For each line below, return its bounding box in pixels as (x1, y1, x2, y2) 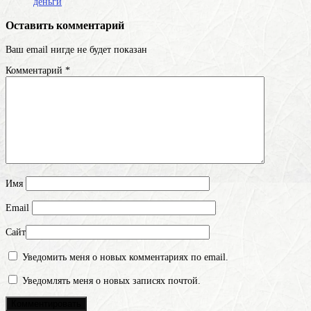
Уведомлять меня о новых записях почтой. (22, 275, 201, 286)
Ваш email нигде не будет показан (6, 44, 147, 55)
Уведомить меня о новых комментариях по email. (22, 251, 228, 262)
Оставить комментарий (6, 19, 124, 33)
